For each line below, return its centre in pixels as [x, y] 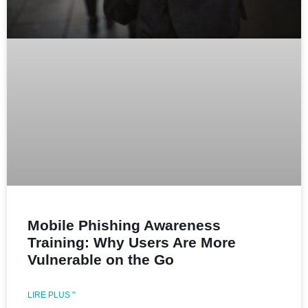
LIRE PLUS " [51, 295]
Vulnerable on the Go [101, 260]
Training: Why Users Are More [132, 243]
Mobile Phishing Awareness [124, 225]
